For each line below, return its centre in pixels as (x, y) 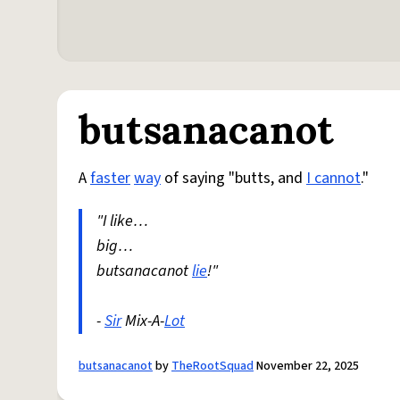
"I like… (122, 221)
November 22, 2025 (306, 366)
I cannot (333, 178)
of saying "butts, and (233, 178)
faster (110, 178)
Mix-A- (143, 321)
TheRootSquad (212, 366)
